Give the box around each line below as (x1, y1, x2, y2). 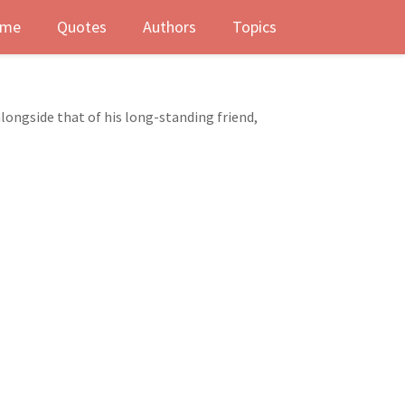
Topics (232, 16, 277, 37)
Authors (143, 16, 196, 37)
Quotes (57, 16, 107, 37)
